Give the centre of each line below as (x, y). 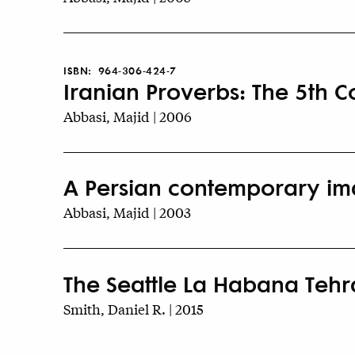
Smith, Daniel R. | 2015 (134, 308)
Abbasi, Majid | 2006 (128, 116)
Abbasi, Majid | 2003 (127, 212)
